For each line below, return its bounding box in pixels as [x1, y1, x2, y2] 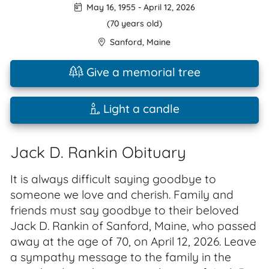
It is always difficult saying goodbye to [10, 172, 216, 186]
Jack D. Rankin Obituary [10, 142, 186, 162]
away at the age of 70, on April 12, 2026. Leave [10, 234, 256, 249]
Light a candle [100, 101, 180, 116]
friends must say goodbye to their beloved [10, 203, 239, 217]
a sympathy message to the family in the [10, 250, 231, 264]
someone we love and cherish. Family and [10, 187, 234, 202]
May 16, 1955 [83, 2, 136, 13]
